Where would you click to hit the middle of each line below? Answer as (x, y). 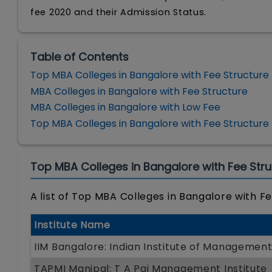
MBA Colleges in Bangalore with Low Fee (125, 107)
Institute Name (72, 225)
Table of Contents (80, 57)
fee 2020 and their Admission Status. (119, 12)
